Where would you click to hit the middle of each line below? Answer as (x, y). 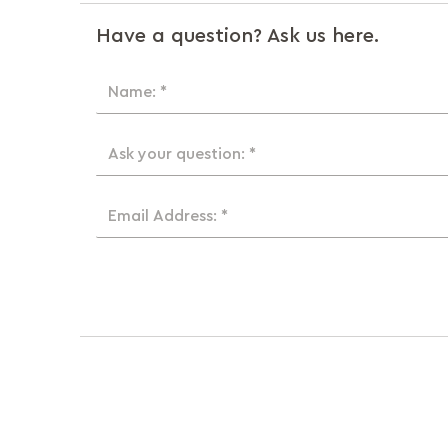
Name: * (137, 92)
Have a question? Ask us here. (237, 36)
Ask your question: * (182, 154)
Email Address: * (168, 216)
